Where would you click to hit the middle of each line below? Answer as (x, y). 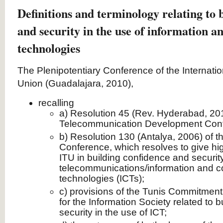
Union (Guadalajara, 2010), (75, 83)
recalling (56, 103)
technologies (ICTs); (102, 178)
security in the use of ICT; (113, 212)
